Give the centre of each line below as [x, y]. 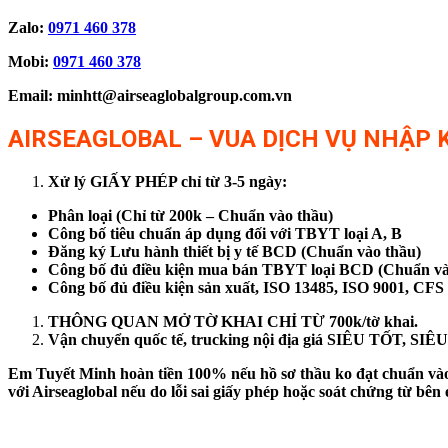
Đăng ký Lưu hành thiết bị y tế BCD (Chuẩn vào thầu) [234, 251]
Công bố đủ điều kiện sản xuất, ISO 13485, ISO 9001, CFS [246, 287]
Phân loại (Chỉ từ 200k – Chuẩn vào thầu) [190, 215]
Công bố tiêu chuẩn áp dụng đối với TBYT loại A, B [225, 233]
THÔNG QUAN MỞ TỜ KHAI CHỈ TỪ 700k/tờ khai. [233, 321]
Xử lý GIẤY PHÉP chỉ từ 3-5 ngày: [167, 181]
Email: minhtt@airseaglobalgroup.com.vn [150, 95]
